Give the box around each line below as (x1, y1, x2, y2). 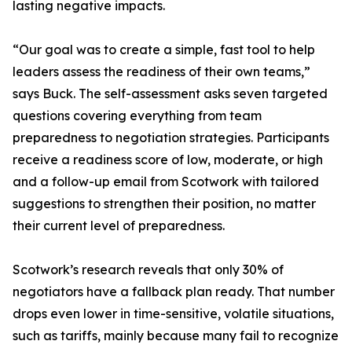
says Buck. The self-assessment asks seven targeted (13, 86, 328, 102)
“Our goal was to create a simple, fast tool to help (13, 42, 315, 58)
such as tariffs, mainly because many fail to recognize (13, 328, 339, 344)
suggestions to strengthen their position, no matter (13, 196, 316, 212)
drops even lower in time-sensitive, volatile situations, (13, 306, 334, 322)
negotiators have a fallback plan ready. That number (13, 284, 335, 300)
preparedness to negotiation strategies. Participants (13, 130, 329, 146)
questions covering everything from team (13, 108, 262, 124)
